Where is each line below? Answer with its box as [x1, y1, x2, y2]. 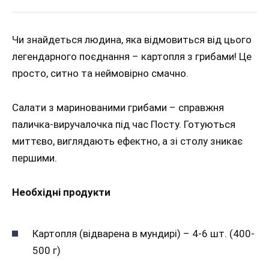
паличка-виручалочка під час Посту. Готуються [12, 118, 235, 131]
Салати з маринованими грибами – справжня [12, 101, 224, 114]
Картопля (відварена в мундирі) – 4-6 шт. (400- [32, 228, 255, 240]
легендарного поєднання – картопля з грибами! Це [12, 50, 252, 63]
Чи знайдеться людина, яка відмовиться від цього [12, 34, 252, 46]
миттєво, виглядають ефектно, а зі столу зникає [12, 135, 243, 148]
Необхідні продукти [12, 186, 110, 199]
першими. [12, 152, 57, 165]
